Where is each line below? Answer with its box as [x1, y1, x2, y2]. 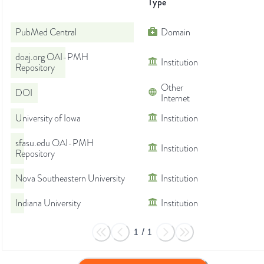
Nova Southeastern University [15, 172, 125, 186]
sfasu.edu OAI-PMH [15, 137, 94, 150]
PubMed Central [15, 26, 77, 39]
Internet [161, 92, 190, 105]
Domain [161, 26, 190, 39]
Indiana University [15, 197, 81, 210]
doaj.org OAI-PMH [15, 51, 88, 64]
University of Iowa [15, 112, 81, 126]
